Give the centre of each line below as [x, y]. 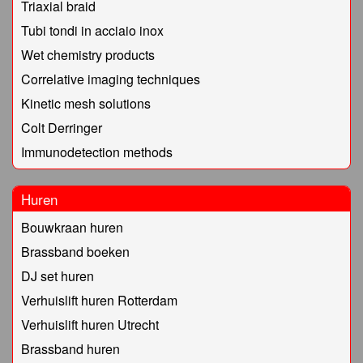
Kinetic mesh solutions [86, 104]
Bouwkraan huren [72, 228]
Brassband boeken [75, 252]
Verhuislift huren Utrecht [90, 325]
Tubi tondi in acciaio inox [92, 31]
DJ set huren [58, 276]
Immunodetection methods [97, 152]
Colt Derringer [62, 128]
